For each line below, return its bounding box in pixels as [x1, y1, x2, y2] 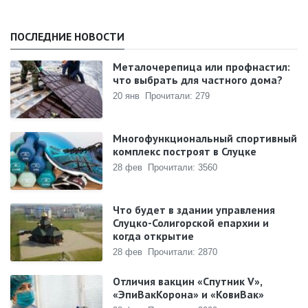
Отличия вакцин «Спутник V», [113, 274, 263, 289]
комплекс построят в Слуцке [113, 144, 257, 159]
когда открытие [113, 229, 195, 243]
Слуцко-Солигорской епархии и [113, 216, 269, 230]
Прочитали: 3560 [148, 162, 218, 173]
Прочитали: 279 [145, 91, 210, 102]
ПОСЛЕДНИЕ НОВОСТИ [10, 30, 124, 44]
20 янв [113, 91, 140, 102]
